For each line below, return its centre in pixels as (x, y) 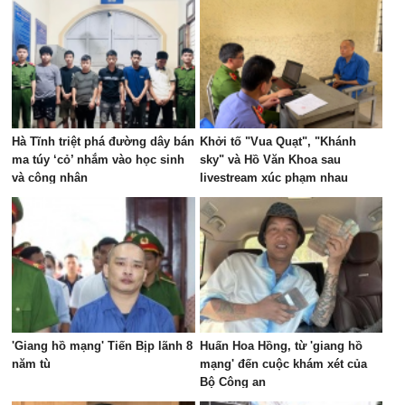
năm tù (32, 364)
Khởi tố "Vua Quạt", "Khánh (278, 141)
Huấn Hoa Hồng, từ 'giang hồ (281, 346)
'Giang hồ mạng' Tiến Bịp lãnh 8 (103, 346)
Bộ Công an (232, 382)
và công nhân (50, 178)
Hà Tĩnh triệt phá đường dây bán (104, 141)
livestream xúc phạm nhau (273, 178)
